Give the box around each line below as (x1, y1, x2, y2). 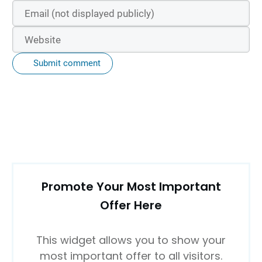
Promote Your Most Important (41, 178, 221, 195)
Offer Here (100, 197, 162, 214)
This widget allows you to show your (36, 233, 226, 248)
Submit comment (33, 58, 101, 68)
